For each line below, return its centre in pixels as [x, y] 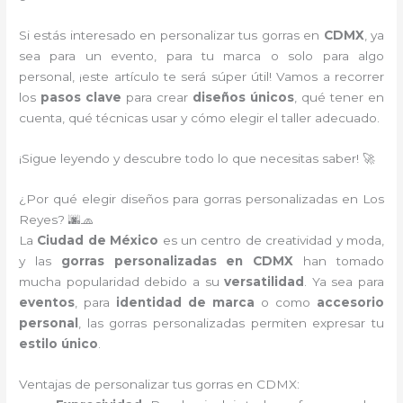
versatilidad [264, 281]
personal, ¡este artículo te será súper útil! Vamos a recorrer [201, 77]
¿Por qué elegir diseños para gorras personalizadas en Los [201, 198]
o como [286, 302]
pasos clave [81, 98]
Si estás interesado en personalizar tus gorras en [171, 36]
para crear [157, 98]
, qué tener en [339, 98]
